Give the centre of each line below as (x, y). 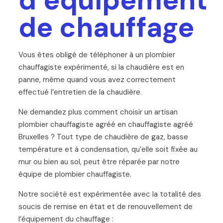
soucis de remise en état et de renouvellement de (105, 206)
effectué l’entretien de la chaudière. (80, 92)
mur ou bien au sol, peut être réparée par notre (99, 162)
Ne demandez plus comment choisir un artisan (98, 112)
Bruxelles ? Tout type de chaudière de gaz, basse (103, 137)
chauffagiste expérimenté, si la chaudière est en (101, 67)
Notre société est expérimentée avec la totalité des (110, 194)
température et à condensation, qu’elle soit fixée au (108, 149)
